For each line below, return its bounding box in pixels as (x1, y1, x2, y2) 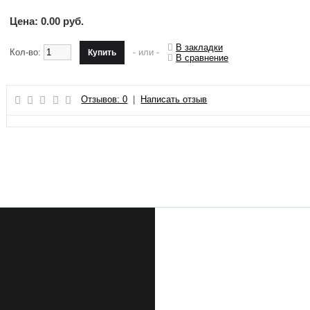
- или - (127, 46, 165, 57)
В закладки (176, 42, 223, 53)
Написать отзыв (140, 94, 208, 105)
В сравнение (176, 53, 228, 64)
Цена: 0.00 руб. (10, 15, 84, 27)
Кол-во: (10, 46, 44, 57)
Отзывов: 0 (81, 94, 128, 105)
